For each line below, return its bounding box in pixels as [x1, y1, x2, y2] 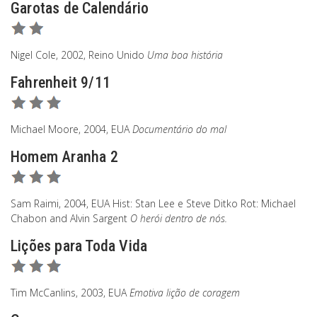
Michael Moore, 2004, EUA [11, 122, 132, 136]
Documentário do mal [132, 122, 226, 136]
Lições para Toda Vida [11, 237, 148, 255]
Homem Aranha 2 [11, 148, 118, 166]
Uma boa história [147, 48, 223, 62]
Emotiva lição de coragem [129, 286, 240, 299]
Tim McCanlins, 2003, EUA [11, 286, 129, 299]
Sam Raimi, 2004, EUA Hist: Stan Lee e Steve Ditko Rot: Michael [11, 197, 296, 210]
